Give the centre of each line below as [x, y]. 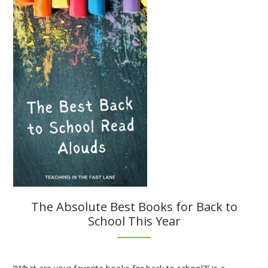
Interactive [134, 29]
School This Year [134, 221]
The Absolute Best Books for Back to [134, 206]
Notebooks [136, 42]
